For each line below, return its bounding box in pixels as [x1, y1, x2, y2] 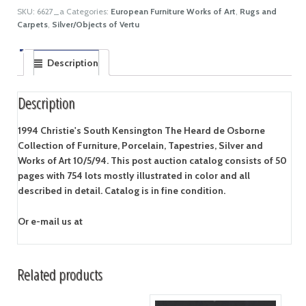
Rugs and [239, 5, 277, 16]
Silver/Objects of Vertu [51, 18, 139, 29]
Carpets [16, 18, 48, 29]
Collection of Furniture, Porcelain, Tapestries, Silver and [17, 139, 263, 152]
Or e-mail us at [17, 214, 83, 227]
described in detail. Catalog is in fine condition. [17, 184, 225, 197]
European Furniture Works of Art [110, 5, 236, 16]
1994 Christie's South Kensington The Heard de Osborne [17, 124, 265, 137]
